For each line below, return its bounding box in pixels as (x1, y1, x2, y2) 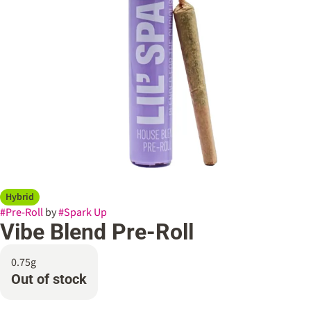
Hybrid (6, 190, 34, 204)
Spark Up (64, 205, 107, 220)
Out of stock (11, 271, 87, 287)
